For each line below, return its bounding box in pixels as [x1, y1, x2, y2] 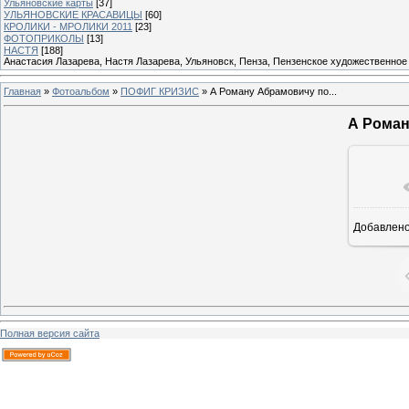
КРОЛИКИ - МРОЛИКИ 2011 [4, 20, 132, 32]
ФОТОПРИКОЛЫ [4, 32, 84, 44]
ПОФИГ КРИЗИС [121, 85, 199, 97]
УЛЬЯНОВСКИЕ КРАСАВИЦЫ [4, 8, 142, 20]
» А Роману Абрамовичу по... [199, 85, 337, 97]
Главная [4, 85, 41, 97]
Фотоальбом [52, 85, 110, 97]
